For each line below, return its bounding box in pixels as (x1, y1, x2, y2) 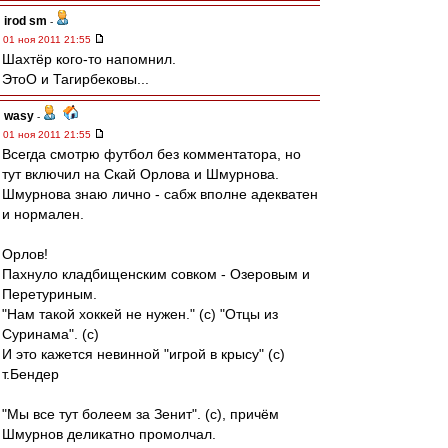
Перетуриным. (2, 286, 97, 302)
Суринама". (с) (2, 326, 99, 342)
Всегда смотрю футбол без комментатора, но (2, 146, 301, 162)
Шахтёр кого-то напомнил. (2, 51, 176, 67)
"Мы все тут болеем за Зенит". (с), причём (2, 406, 279, 422)
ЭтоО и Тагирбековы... (2, 71, 149, 87)
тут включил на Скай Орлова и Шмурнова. (2, 166, 279, 182)
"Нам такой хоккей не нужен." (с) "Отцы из (2, 306, 278, 322)
